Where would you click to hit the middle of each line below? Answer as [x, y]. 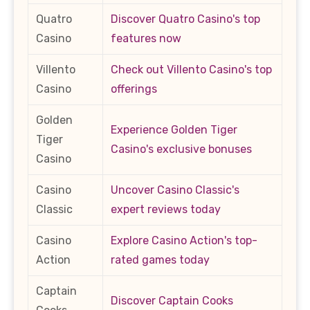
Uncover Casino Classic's [175, 190]
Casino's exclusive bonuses [181, 149]
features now [146, 38]
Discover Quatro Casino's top [185, 19]
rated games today [160, 259]
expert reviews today [166, 209]
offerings [134, 89]
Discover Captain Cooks [172, 300]
